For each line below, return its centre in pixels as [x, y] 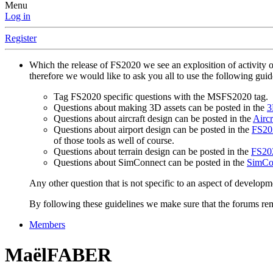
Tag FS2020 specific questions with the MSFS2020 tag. [161, 97]
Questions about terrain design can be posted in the [152, 152]
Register [21, 38]
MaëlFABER [58, 254]
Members [47, 225]
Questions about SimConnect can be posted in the [150, 163]
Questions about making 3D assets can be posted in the [160, 108]
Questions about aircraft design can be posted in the [153, 119]
